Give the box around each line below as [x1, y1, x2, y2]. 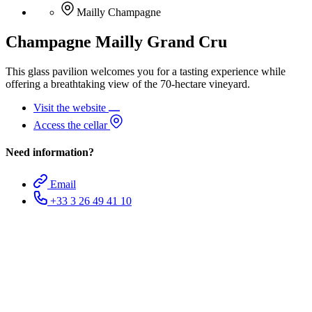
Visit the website [33, 102, 109, 114]
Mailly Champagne [77, 6, 161, 19]
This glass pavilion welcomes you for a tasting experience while [6, 65, 286, 78]
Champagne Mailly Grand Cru [6, 33, 227, 52]
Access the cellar [33, 119, 110, 132]
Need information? [6, 146, 94, 159]
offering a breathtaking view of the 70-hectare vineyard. [6, 78, 250, 91]
